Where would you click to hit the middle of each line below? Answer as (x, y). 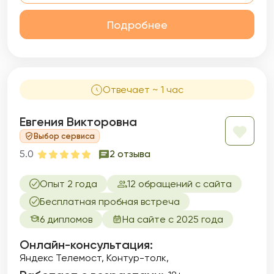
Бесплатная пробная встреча (110, 202)
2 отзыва (130, 154)
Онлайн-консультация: (86, 245)
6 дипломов (66, 219)
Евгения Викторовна (78, 122)
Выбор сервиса (64, 136)
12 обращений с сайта (180, 184)
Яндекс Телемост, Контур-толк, (94, 258)
